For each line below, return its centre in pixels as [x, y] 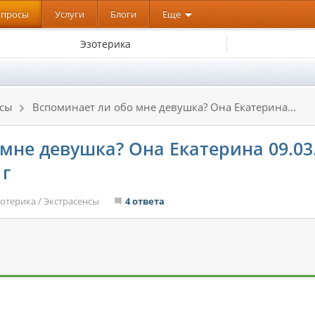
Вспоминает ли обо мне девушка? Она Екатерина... [164, 107]
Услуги [70, 14]
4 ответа [145, 201]
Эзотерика [105, 44]
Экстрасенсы [71, 201]
